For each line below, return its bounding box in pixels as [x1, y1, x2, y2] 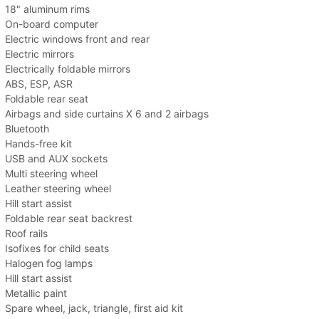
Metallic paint [5, 287, 67, 300]
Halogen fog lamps [5, 257, 93, 270]
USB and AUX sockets [5, 152, 108, 165]
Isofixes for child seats [5, 242, 109, 255]
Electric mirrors [5, 48, 74, 61]
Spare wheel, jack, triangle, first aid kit [5, 302, 183, 315]
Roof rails [5, 227, 48, 240]
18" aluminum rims [5, 3, 90, 16]
